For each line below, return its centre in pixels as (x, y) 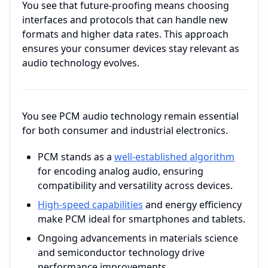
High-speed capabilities (90, 205)
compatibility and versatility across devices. (135, 185)
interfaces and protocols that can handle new (125, 20)
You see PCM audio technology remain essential (130, 116)
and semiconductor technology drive (121, 252)
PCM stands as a (76, 157)
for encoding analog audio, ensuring (121, 171)
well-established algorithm (174, 157)
